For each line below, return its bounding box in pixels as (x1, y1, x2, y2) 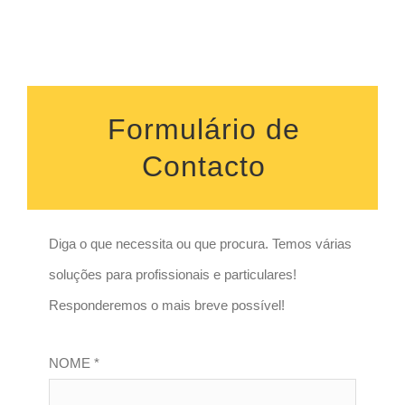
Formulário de (108, 113, 300, 146)
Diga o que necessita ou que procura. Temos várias (49, 235, 353, 251)
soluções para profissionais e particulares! (49, 266, 297, 282)
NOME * (49, 354, 100, 371)
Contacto (142, 150, 266, 184)
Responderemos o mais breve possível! (49, 297, 286, 313)
